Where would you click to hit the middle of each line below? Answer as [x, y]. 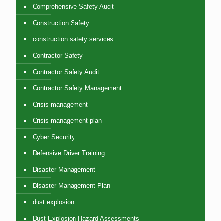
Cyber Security [54, 137]
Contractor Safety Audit [66, 72]
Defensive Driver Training [69, 153]
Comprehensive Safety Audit [73, 7]
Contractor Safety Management [77, 88]
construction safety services [73, 39]
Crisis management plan [67, 121]
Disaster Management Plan [71, 186]
